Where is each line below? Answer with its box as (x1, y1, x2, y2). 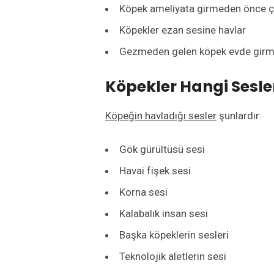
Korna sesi (119, 186, 168, 199)
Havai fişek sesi (119, 165, 191, 177)
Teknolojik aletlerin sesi (119, 250, 226, 263)
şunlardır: (217, 109, 262, 122)
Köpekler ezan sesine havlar (119, 24, 246, 37)
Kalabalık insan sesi (119, 207, 208, 220)
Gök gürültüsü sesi (119, 143, 205, 156)
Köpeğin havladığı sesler (105, 109, 217, 122)
